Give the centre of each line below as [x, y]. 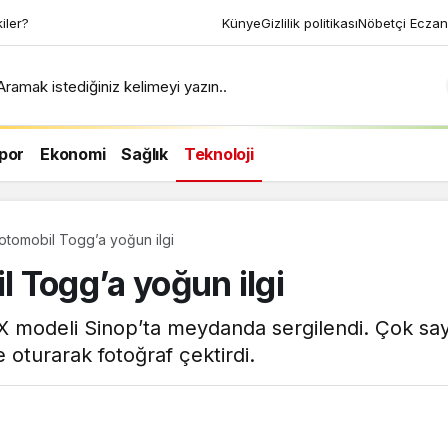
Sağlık [144, 153]
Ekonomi [73, 153]
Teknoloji [218, 153]
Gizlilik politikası [309, 22]
